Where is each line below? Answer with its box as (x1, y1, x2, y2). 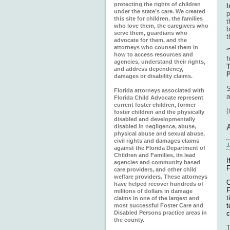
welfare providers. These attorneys (114, 174, 207, 180)
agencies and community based (114, 159, 200, 165)
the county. (114, 217, 144, 223)
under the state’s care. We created (114, 8, 205, 14)
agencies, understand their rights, (114, 59, 205, 65)
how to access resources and (114, 51, 193, 57)
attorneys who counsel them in (114, 44, 198, 50)
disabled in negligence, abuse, (114, 123, 196, 129)
